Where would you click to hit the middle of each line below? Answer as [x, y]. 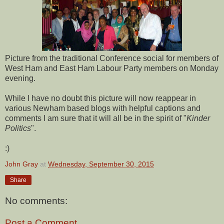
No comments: [36, 201]
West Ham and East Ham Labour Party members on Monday [112, 68]
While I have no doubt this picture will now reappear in [100, 98]
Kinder [198, 118]
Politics [18, 128]
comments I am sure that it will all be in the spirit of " [96, 118]
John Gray [21, 164]
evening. [20, 78]
